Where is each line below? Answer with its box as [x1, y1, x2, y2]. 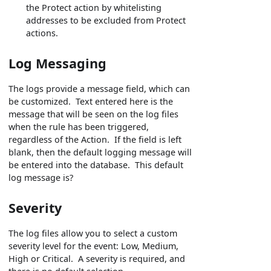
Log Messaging [8, 54, 107, 73]
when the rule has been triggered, [8, 121, 149, 133]
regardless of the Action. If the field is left [8, 134, 182, 146]
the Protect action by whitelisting [26, 2, 162, 14]
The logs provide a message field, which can [8, 83, 191, 95]
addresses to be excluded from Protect [26, 15, 186, 27]
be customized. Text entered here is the [8, 96, 174, 108]
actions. [26, 27, 59, 39]
